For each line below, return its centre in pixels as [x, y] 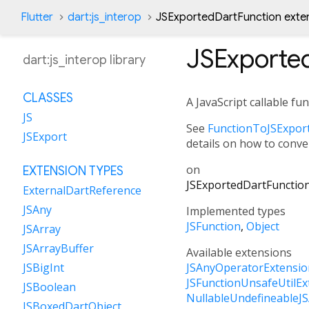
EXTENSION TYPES [73, 171]
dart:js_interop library [84, 60]
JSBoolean [49, 287]
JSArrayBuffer [58, 248]
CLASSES [48, 98]
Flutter [37, 17]
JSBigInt [43, 268]
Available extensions [239, 252]
